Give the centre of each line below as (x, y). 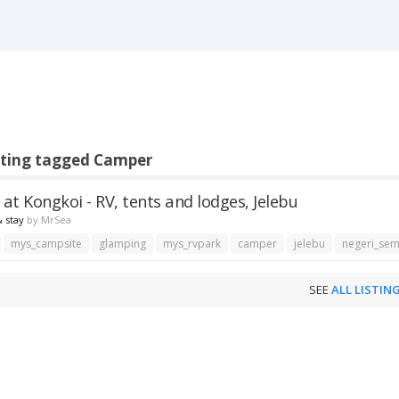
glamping (123, 244)
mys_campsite (47, 244)
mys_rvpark (192, 244)
